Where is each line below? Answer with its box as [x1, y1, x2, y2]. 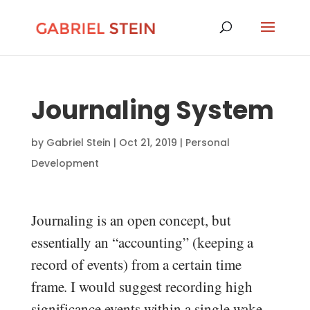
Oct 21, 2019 [118, 136, 177, 149]
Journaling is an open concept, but [30, 210, 231, 230]
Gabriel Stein [46, 136, 111, 149]
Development [30, 156, 99, 170]
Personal [185, 136, 230, 149]
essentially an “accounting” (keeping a [30, 232, 254, 252]
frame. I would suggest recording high [30, 277, 253, 296]
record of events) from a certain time [30, 255, 241, 274]
